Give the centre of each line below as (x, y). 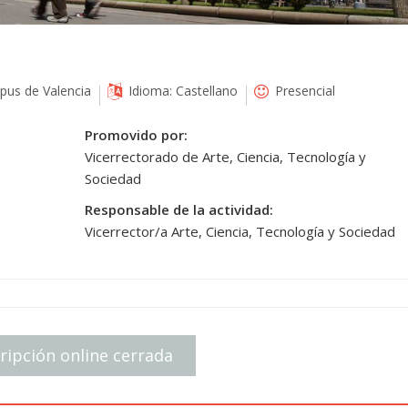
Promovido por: (136, 135)
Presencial (303, 90)
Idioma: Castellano (181, 90)
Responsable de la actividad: (178, 209)
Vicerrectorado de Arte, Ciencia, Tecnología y (225, 157)
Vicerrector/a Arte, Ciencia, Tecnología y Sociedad (240, 231)
